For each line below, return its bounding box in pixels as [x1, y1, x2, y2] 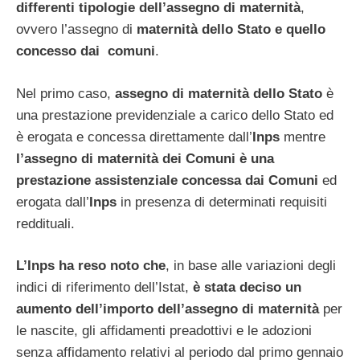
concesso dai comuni [16, 43, 155, 59]
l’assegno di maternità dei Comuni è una [16, 150, 274, 166]
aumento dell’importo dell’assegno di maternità [16, 301, 319, 317]
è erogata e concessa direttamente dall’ [16, 129, 252, 145]
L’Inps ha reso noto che [16, 258, 166, 274]
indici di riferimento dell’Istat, [16, 280, 193, 296]
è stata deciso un [193, 280, 301, 296]
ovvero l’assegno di [16, 22, 137, 38]
